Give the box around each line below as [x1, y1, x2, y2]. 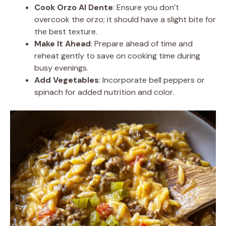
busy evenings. [34, 62, 88, 73]
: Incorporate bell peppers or [99, 74, 205, 85]
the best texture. [34, 26, 97, 37]
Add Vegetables [34, 74, 99, 85]
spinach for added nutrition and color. [34, 86, 174, 97]
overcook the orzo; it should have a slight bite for [34, 14, 216, 25]
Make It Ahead [34, 38, 91, 49]
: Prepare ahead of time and [91, 38, 193, 49]
